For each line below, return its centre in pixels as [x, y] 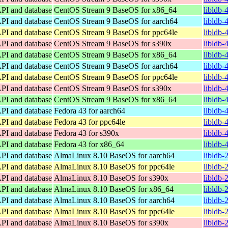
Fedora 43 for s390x [87, 133]
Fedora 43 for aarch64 [90, 110]
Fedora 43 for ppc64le [90, 122]
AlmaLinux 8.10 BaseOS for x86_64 [114, 189]
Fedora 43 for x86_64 [89, 144]
